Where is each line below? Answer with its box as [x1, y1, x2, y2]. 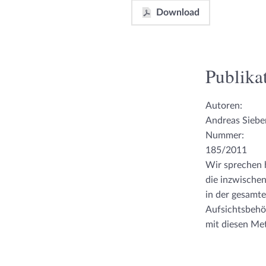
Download [156, 7, 199, 17]
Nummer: [205, 131, 244, 141]
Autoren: [205, 101, 242, 111]
